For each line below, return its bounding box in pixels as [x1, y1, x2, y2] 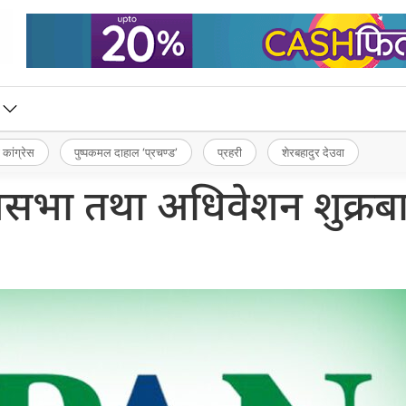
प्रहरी [217, 144, 242, 159]
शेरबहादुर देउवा [282, 144, 344, 159]
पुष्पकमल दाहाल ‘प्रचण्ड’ [74, 144, 178, 159]
